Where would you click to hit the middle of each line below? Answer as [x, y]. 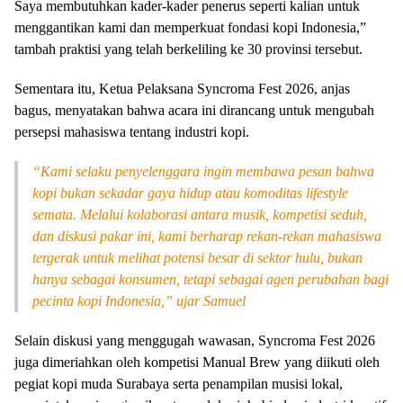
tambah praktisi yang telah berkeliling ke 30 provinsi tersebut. [188, 49]
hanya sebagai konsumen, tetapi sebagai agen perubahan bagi [210, 279]
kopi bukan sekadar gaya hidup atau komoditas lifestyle [190, 193]
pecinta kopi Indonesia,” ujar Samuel [139, 301]
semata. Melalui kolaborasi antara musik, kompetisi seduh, [200, 215]
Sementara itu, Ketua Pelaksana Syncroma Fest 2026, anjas [182, 89]
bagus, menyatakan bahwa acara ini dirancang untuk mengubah [194, 110]
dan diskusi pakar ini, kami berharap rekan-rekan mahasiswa [207, 236]
